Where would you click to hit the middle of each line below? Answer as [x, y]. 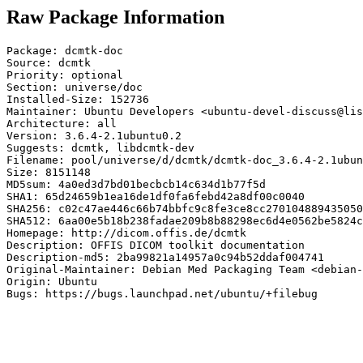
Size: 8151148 [49, 172]
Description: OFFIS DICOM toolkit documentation [156, 245]
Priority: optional [65, 75]
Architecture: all [62, 123]
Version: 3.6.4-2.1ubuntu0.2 [94, 135]
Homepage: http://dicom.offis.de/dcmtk [126, 233]
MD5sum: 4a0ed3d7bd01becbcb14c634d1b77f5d [136, 184]
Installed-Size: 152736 [78, 99]
